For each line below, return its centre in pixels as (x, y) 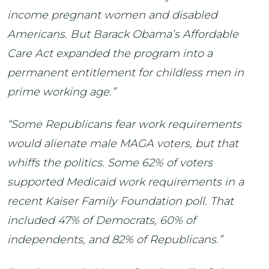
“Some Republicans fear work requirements (124, 124)
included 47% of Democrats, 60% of (101, 220)
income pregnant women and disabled (112, 15)
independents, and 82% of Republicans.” (115, 240)
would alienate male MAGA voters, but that (123, 144)
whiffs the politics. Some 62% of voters (110, 163)
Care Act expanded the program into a (110, 53)
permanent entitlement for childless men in (125, 72)
